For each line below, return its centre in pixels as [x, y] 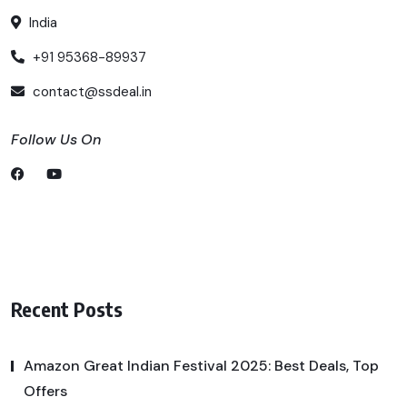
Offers [45, 392]
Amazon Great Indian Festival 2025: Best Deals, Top [201, 366]
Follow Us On [56, 140]
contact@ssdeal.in [90, 92]
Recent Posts [67, 309]
